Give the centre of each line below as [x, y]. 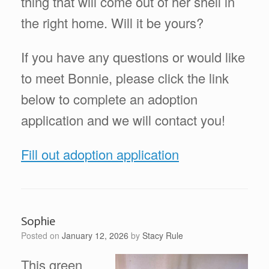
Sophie [38, 221]
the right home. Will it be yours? [112, 22]
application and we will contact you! [123, 119]
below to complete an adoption [109, 98]
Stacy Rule [163, 235]
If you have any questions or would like [133, 56]
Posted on [44, 235]
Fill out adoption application [100, 154]
